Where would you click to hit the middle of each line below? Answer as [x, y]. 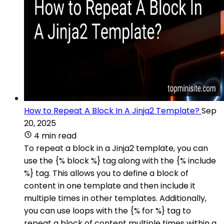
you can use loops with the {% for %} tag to [107, 210]
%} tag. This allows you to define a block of [106, 173]
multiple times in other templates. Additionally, [115, 198]
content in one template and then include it [110, 185]
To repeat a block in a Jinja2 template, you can [116, 148]
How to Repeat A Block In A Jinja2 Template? [112, 110]
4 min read [55, 135]
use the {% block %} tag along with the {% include [120, 160]
